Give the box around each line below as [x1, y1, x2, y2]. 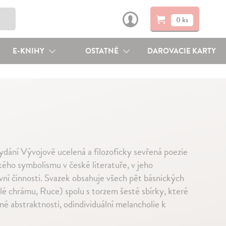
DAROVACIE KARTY [147, 45, 216, 56]
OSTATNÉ [85, 45, 121, 56]
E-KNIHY [12, 45, 46, 56]
